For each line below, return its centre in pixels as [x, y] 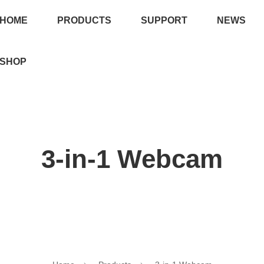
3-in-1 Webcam [132, 159]
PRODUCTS [84, 20]
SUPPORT [164, 20]
